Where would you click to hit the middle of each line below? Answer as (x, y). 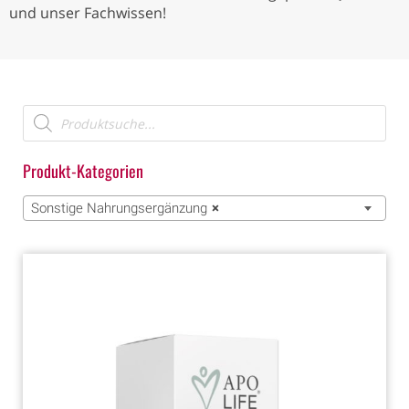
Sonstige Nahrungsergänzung (119, 209)
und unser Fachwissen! (88, 13)
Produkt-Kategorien (83, 171)
